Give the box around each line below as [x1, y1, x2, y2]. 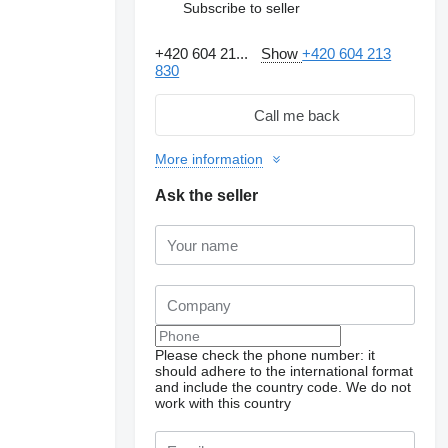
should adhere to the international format [155, 363, 414, 379]
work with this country [155, 395, 292, 411]
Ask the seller [155, 187, 259, 204]
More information [155, 151, 264, 167]
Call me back [254, 106, 341, 124]
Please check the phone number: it [155, 347, 376, 363]
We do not [346, 379, 412, 395]
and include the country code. [155, 379, 343, 395]
